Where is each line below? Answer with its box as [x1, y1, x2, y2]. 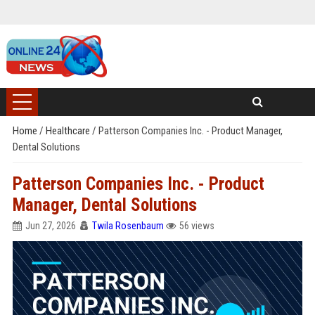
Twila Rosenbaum [91, 220, 164, 231]
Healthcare [45, 124, 92, 137]
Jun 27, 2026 [25, 220, 76, 231]
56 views [179, 220, 214, 231]
